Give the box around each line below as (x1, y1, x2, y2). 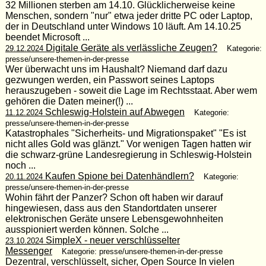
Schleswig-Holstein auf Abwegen (42, 106, 185, 117)
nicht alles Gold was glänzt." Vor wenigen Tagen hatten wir (5, 138, 251, 149)
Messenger (5, 245, 52, 256)
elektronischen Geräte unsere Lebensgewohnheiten (5, 213, 223, 224)
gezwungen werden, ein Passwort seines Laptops (5, 74, 214, 85)
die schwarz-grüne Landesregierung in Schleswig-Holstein (5, 149, 252, 160)
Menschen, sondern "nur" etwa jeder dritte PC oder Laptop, (5, 10, 252, 21)
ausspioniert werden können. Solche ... (5, 224, 169, 235)
